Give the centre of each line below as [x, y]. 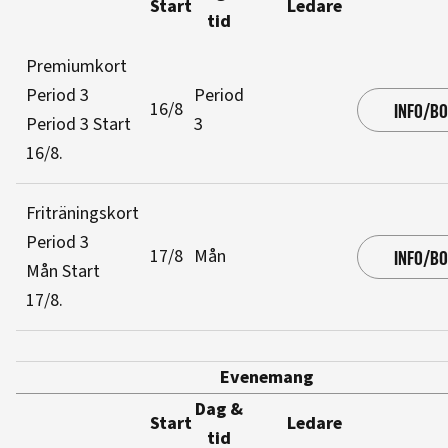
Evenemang [266, 377]
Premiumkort [76, 66]
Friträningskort [82, 213]
